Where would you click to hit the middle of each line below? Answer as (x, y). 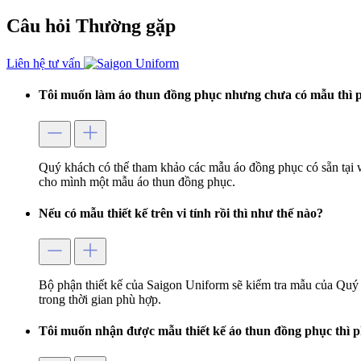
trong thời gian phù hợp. (100, 300)
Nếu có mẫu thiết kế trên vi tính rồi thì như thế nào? (181, 213)
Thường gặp (126, 26)
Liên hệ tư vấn (45, 64)
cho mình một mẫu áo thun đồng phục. (137, 181)
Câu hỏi (41, 26)
